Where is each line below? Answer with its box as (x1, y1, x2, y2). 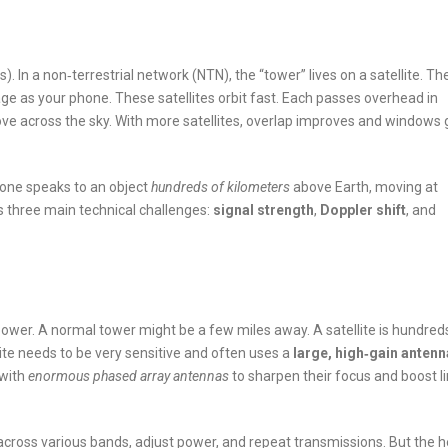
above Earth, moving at (290, 179, 438, 196)
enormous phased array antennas (28, 368, 229, 385)
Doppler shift (320, 202, 406, 219)
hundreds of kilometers (151, 179, 290, 196)
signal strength (213, 202, 314, 219)
